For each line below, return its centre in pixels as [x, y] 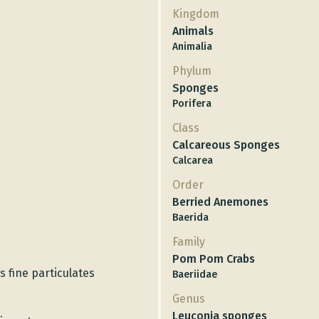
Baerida [190, 218]
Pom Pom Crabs [214, 259]
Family [189, 242]
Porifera [192, 104]
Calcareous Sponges [226, 145]
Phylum [192, 71]
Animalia [192, 47]
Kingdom [196, 14]
